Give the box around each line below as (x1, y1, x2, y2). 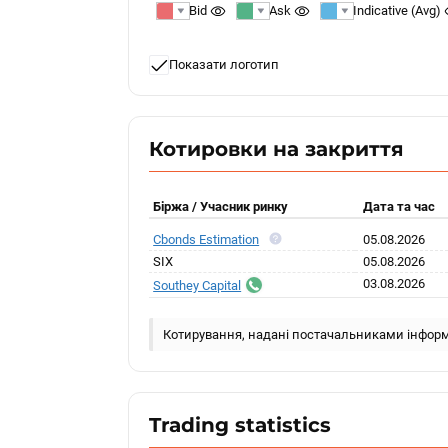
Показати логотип (169, 57, 280, 72)
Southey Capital (153, 277, 242, 293)
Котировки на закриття (149, 137, 405, 161)
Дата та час (363, 199, 436, 214)
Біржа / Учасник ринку (153, 199, 289, 214)
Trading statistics (149, 413, 332, 437)
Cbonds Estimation (153, 232, 260, 247)
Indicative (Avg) (353, 3, 442, 18)
